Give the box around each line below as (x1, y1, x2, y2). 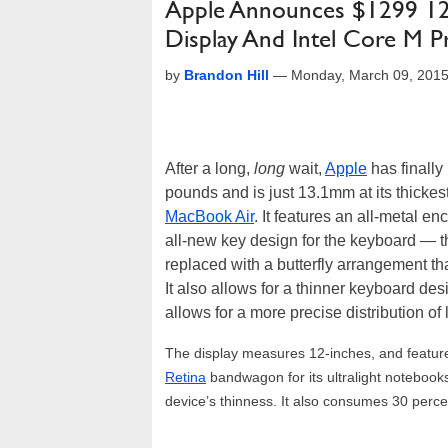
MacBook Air (165, 208, 254, 225)
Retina (165, 369, 206, 385)
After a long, (165, 160, 254, 177)
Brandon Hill (184, 67, 269, 83)
